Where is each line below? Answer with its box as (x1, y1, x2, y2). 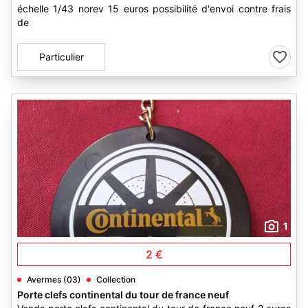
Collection (96, 274, 135, 285)
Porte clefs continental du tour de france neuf (17, 289, 229, 300)
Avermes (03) (27, 274, 81, 285)
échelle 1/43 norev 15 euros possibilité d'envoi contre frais (17, 3, 291, 14)
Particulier (38, 51, 84, 63)
